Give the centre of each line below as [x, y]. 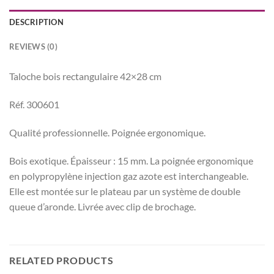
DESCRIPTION [36, 22]
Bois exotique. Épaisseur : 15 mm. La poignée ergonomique [131, 160]
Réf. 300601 [34, 105]
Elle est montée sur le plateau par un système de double [125, 191]
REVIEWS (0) [33, 47]
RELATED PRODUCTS [61, 261]
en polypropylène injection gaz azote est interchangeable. [129, 176]
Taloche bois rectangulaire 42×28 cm [85, 76]
